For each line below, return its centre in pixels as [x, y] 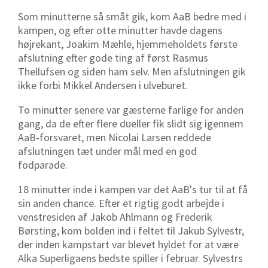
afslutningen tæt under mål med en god [107, 151]
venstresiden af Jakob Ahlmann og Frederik [115, 217]
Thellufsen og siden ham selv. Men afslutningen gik [132, 71]
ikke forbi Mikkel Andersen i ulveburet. [104, 85]
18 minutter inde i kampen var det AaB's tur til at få [133, 189]
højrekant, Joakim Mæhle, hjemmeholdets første [128, 44]
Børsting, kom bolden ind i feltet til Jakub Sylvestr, [131, 230]
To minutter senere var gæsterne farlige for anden [131, 109]
